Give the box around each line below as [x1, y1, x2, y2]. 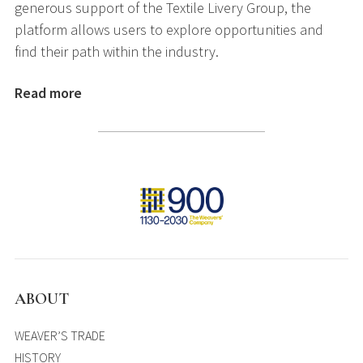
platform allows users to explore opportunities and [15, 19, 323, 39]
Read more [15, 83, 82, 102]
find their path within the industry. [15, 41, 222, 61]
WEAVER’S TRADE [15, 327, 105, 344]
